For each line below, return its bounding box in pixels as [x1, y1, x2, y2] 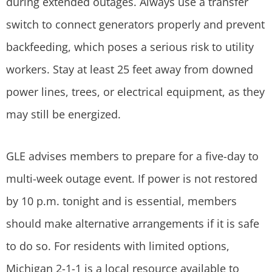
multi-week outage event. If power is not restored [6, 171, 257, 186]
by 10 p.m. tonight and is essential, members [6, 193, 237, 208]
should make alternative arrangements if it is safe [6, 216, 259, 231]
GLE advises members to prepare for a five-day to [6, 148, 259, 163]
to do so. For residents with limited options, [6, 238, 229, 253]
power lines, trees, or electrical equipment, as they [6, 84, 265, 99]
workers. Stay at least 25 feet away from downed [6, 62, 253, 76]
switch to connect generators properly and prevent [6, 17, 265, 32]
